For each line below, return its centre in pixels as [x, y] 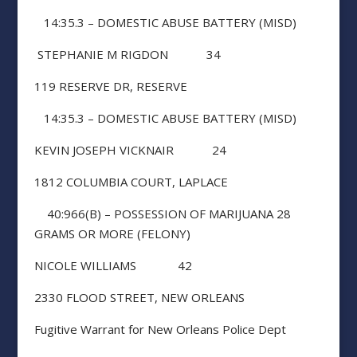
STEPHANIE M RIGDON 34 [127, 54]
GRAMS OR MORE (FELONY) [112, 233]
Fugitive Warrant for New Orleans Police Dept [160, 329]
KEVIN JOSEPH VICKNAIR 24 [130, 150]
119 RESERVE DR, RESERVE [110, 86]
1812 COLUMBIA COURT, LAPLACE [131, 182]
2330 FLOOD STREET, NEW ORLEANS [139, 297]
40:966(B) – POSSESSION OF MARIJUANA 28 [162, 214]
